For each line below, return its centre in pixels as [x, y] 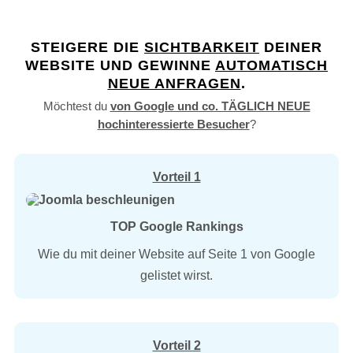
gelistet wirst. [176, 275]
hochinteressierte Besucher [173, 124]
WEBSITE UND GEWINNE [120, 65]
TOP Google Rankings [176, 227]
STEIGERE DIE [87, 47]
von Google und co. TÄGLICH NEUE [210, 106]
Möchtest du [76, 106]
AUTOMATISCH [271, 65]
